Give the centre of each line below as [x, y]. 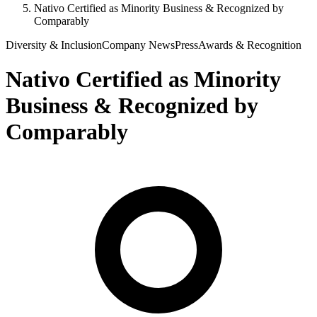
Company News [138, 45]
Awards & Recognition [250, 45]
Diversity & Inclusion [54, 45]
